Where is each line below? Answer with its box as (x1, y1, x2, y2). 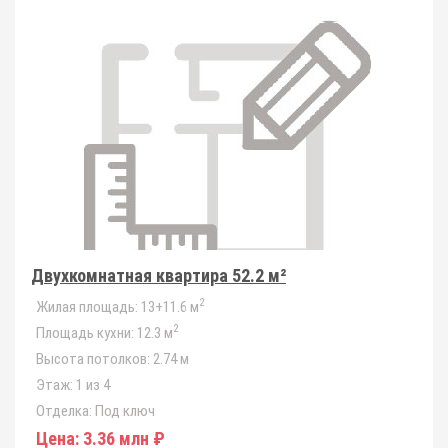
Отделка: (36, 402, 92, 420)
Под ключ (92, 402, 155, 420)
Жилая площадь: (36, 298, 138, 316)
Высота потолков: (36, 350, 150, 368)
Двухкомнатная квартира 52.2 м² (31, 265, 286, 286)
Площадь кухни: (36, 324, 134, 342)
